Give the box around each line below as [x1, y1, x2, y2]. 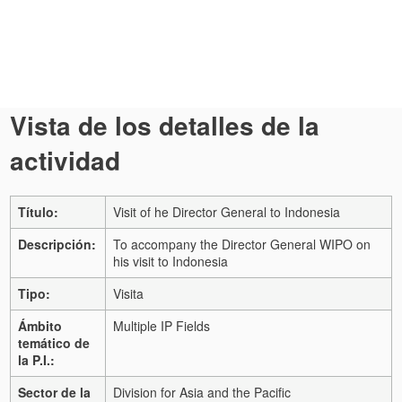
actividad [10, 142, 120, 179]
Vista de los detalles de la [10, 107, 319, 144]
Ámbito [18, 316, 62, 335]
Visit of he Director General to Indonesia [113, 202, 340, 221]
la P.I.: [18, 350, 55, 369]
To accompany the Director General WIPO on [113, 234, 371, 253]
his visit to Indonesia [113, 251, 228, 270]
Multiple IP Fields [113, 316, 210, 335]
